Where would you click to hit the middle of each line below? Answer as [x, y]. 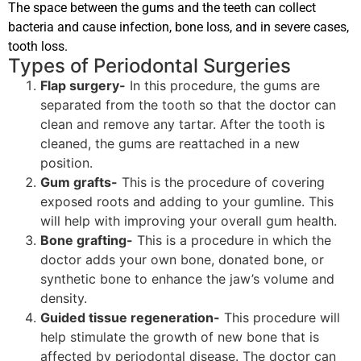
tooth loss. [38, 46]
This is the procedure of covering [221, 182]
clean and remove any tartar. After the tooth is [183, 124]
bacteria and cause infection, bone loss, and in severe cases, [178, 27]
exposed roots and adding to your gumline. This [187, 201]
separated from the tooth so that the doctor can [188, 104]
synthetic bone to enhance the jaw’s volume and [187, 278]
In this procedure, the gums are [223, 85]
